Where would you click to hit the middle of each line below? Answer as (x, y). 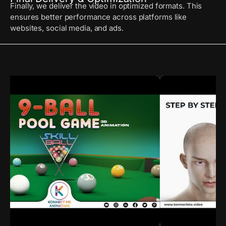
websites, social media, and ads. (67, 28)
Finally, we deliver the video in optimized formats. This (106, 6)
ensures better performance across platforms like (99, 17)
